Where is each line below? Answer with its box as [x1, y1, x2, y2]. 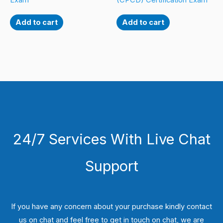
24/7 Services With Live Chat [12, 130, 211, 148]
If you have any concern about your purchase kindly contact [11, 202, 212, 212]
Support [85, 157, 138, 175]
